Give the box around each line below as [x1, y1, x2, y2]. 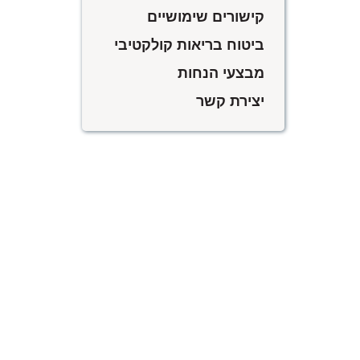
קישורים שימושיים [147, 5, 264, 27]
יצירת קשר [196, 89, 264, 111]
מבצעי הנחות [178, 61, 264, 83]
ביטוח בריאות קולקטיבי [114, 33, 264, 55]
